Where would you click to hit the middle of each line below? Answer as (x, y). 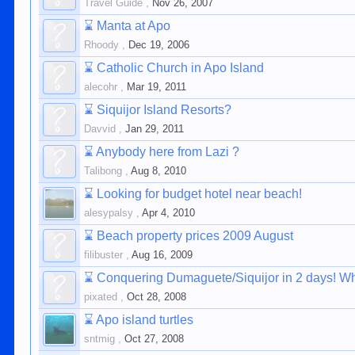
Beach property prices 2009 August (195, 236)
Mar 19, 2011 (157, 87)
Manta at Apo (134, 26)
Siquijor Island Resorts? (164, 110)
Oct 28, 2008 (157, 297)
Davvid (100, 129)
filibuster (104, 255)
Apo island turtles (145, 320)
